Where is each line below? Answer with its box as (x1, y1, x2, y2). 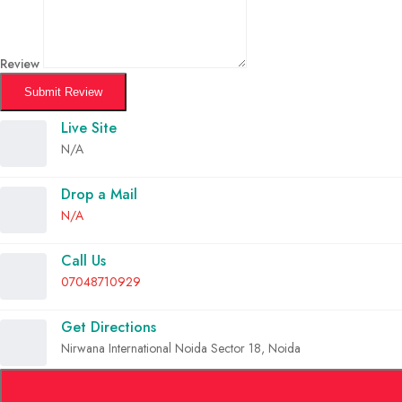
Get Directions (61, 316, 156, 337)
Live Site (61, 117, 117, 138)
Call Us (61, 249, 106, 271)
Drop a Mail (61, 183, 137, 205)
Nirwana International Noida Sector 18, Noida (61, 338, 301, 357)
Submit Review (24, 84, 102, 99)
